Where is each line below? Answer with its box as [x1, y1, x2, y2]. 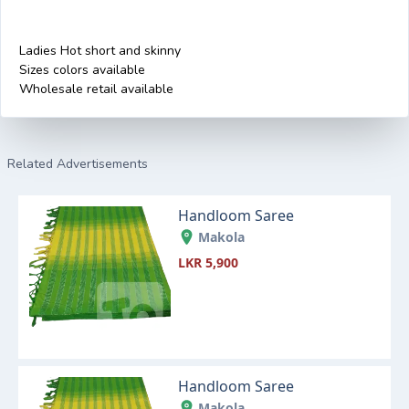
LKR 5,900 [178, 254, 239, 272]
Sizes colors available [19, 61, 145, 79]
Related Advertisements [7, 155, 148, 173]
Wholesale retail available [19, 80, 173, 99]
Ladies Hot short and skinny [19, 42, 181, 60]
